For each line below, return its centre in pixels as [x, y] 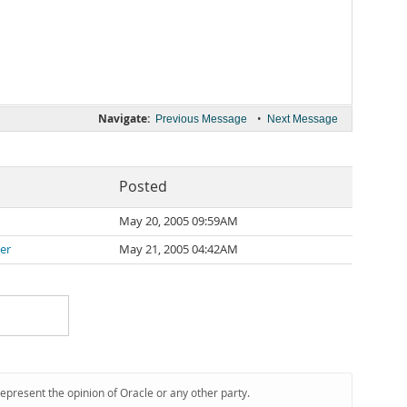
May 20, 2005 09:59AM [179, 221]
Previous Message [201, 119]
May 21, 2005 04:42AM [179, 249]
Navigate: [124, 119]
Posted [143, 187]
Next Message [303, 119]
